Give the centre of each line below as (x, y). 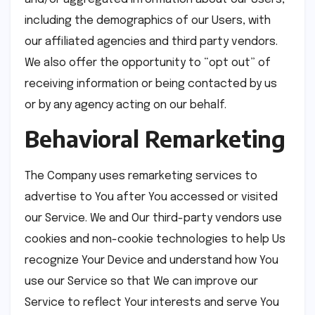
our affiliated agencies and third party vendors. (151, 41)
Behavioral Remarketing (155, 139)
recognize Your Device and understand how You (152, 261)
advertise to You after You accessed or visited (151, 198)
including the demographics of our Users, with (148, 20)
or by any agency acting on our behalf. (126, 105)
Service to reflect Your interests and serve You (152, 303)
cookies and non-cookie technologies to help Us (155, 240)
